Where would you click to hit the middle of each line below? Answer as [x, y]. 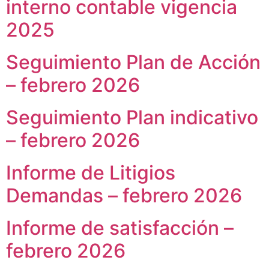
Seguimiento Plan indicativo [132, 117]
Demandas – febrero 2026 [124, 195]
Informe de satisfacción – [120, 228]
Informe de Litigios [91, 173]
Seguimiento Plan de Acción [133, 62]
